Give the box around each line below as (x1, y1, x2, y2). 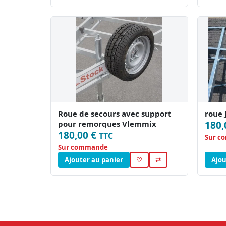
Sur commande (58, 143, 108, 152)
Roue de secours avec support (58, 108, 172, 119)
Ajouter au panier (65, 155, 123, 165)
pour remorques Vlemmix (58, 119, 156, 129)
